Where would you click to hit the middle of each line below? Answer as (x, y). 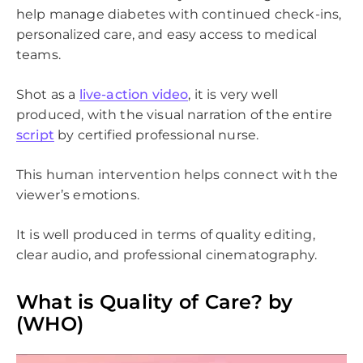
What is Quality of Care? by (155, 301)
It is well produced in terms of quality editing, (166, 234)
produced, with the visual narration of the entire (174, 114)
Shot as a (48, 94)
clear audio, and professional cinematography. (167, 254)
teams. (38, 54)
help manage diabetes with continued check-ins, (179, 14)
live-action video (134, 94)
